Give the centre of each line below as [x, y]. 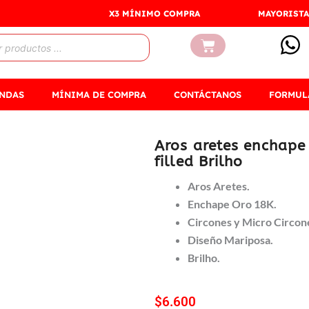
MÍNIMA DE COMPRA [99, 94]
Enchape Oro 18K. [232, 204]
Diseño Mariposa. [231, 240]
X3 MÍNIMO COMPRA [154, 13]
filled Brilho [199, 162]
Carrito [223, 45]
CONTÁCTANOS [208, 94]
